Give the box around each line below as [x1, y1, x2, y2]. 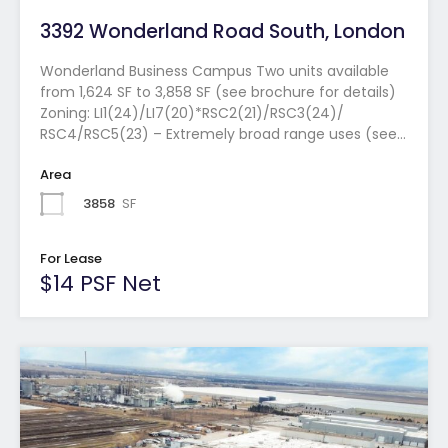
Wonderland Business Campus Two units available [40, 60, 389, 81]
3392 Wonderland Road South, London [40, 17, 405, 45]
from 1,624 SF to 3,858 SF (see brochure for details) [40, 81, 396, 102]
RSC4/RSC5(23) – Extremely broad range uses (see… [40, 123, 406, 144]
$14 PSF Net [40, 267, 161, 299]
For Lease [40, 248, 102, 268]
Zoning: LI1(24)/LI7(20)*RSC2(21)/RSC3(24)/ [40, 102, 344, 123]
